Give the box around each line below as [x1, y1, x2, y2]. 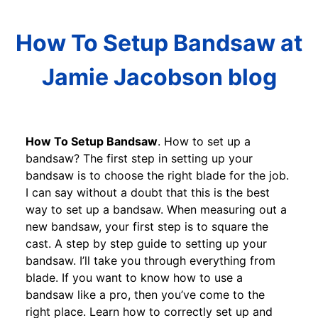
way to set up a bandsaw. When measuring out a [26, 202, 287, 216]
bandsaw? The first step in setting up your [26, 150, 253, 165]
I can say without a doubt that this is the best [26, 185, 270, 199]
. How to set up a [158, 133, 251, 148]
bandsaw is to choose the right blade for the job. [26, 168, 289, 182]
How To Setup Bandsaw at [16, 29, 302, 57]
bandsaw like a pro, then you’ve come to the [26, 287, 265, 302]
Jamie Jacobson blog [41, 63, 277, 92]
